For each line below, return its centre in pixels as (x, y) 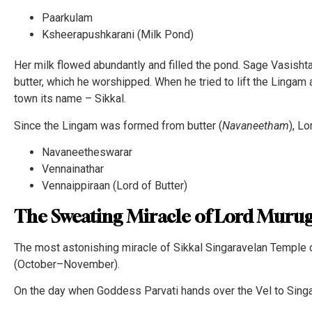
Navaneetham (256, 125)
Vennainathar (73, 169)
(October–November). (67, 264)
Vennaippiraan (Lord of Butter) (115, 185)
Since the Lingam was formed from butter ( (118, 125)
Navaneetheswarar (87, 152)
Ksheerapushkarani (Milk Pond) (118, 35)
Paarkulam (67, 18)
